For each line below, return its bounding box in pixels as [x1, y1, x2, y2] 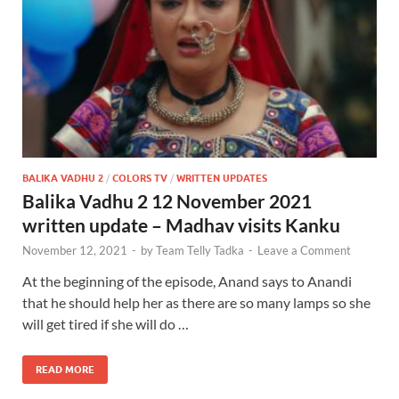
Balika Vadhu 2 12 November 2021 [22, 189, 312, 212]
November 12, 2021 [22, 242, 127, 257]
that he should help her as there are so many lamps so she [22, 293, 370, 311]
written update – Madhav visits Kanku [22, 213, 340, 236]
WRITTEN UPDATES [176, 171, 267, 184]
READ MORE [36, 362, 94, 376]
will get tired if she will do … [22, 314, 189, 332]
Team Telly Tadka [156, 242, 244, 257]
